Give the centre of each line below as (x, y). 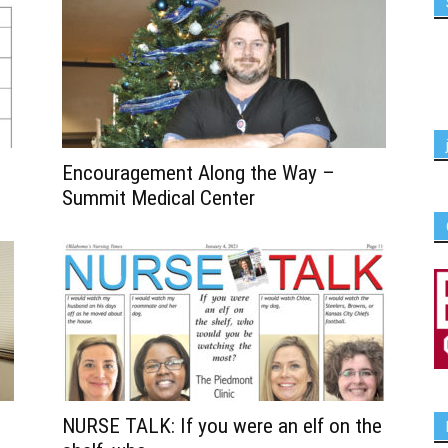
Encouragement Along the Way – (198, 173)
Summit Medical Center (158, 198)
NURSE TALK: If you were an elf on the (222, 426)
